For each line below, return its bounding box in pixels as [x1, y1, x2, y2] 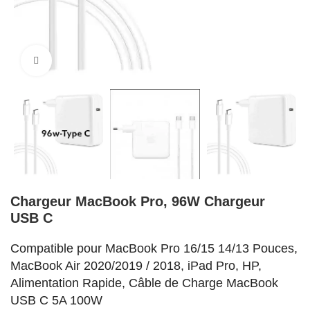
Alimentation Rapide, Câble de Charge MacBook [10, 275, 279, 290]
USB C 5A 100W [10, 293, 103, 307]
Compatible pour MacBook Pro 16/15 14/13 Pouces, [10, 241, 298, 255]
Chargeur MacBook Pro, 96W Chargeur [10, 193, 266, 209]
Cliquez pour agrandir [51, 55, 136, 65]
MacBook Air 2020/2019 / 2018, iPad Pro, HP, [10, 258, 262, 273]
